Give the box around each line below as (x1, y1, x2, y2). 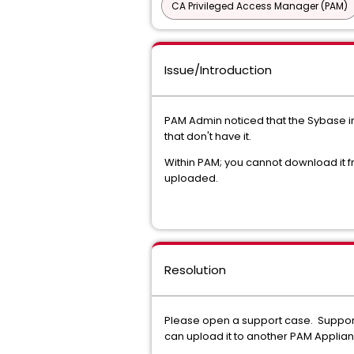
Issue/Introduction (164, 62, 272, 78)
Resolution (164, 262, 226, 278)
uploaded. (164, 171, 218, 186)
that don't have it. (164, 129, 251, 144)
